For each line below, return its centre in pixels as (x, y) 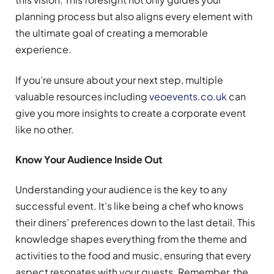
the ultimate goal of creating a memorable (112, 33)
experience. (43, 50)
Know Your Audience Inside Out (89, 159)
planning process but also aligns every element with (134, 17)
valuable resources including (82, 96)
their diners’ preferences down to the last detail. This (135, 223)
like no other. (45, 129)
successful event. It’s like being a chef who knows (129, 206)
